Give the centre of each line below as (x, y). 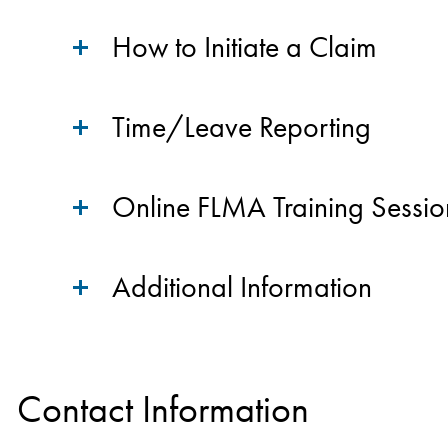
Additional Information (242, 287)
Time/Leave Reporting (241, 127)
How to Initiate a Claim (244, 47)
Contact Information (163, 409)
